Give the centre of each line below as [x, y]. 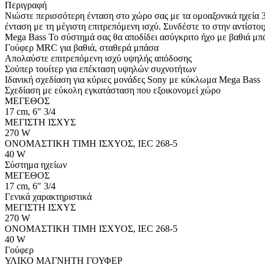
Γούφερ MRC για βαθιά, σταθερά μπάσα [82, 47]
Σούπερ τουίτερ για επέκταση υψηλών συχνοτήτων [101, 69]
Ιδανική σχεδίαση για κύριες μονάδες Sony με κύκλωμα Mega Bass [132, 79]
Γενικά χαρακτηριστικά [48, 196]
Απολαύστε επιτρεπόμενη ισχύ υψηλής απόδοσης [98, 58]
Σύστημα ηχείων [36, 164]
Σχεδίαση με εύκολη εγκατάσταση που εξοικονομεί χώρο [113, 90]
